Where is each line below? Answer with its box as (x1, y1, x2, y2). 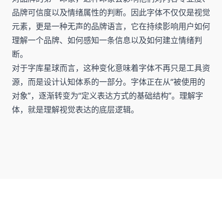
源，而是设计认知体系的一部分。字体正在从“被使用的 (12, 76, 205, 87)
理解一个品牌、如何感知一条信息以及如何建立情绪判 (12, 34, 202, 46)
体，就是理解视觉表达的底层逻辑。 (12, 104, 139, 115)
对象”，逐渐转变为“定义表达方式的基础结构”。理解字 (12, 90, 203, 101)
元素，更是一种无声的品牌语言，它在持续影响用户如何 (12, 20, 210, 32)
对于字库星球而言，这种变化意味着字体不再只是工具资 (12, 62, 210, 73)
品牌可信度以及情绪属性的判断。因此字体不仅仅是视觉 (12, 6, 210, 18)
